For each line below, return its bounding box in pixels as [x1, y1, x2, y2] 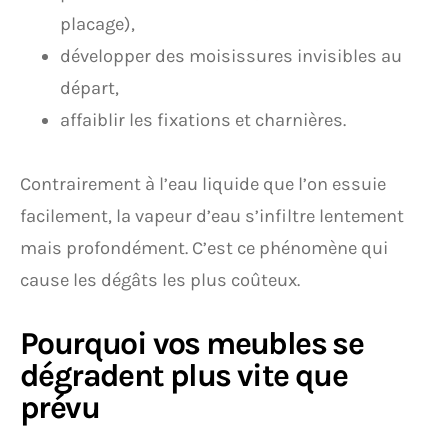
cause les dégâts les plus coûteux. [20, 269, 300, 291]
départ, [60, 77, 119, 99]
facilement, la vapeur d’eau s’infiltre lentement [20, 205, 404, 227]
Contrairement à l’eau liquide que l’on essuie [20, 173, 386, 195]
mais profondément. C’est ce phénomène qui [20, 237, 388, 259]
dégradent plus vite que [20, 357, 348, 394]
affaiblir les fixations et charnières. [60, 109, 346, 131]
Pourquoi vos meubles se [20, 325, 364, 362]
